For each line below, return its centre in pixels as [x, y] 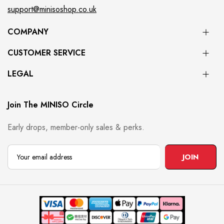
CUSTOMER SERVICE [46, 53]
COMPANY [28, 32]
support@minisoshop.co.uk [52, 9]
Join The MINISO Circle [50, 105]
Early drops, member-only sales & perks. [76, 127]
